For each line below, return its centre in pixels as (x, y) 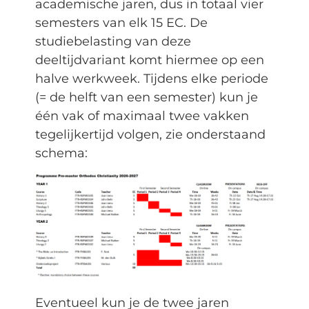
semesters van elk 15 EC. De (121, 23)
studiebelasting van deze (113, 42)
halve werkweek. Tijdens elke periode (151, 79)
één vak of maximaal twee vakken (142, 116)
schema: (61, 153)
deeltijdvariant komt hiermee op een (149, 60)
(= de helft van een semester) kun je (146, 98)
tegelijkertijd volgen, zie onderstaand (150, 135)
